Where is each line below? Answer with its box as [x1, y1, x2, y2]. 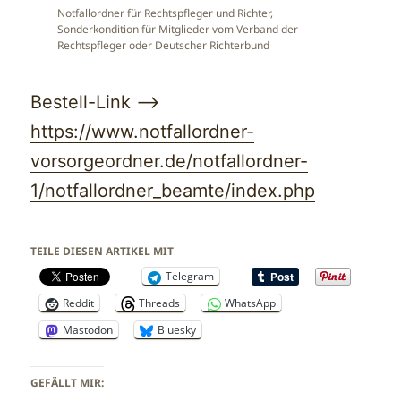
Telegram [166, 269, 215, 285]
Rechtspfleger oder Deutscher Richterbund [57, 38, 269, 54]
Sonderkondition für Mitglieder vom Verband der [57, 21, 298, 38]
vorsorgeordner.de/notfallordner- [30, 150, 309, 173]
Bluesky [158, 322, 197, 338]
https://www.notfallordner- [30, 121, 255, 143]
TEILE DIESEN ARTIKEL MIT [30, 243, 175, 260]
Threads [139, 295, 181, 311]
